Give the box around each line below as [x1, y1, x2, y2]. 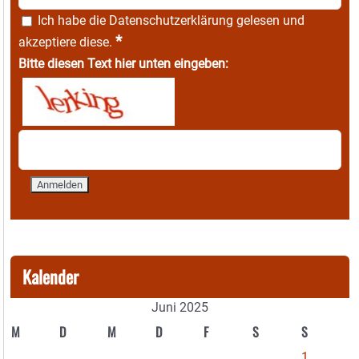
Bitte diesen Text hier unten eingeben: [18, 56, 228, 72]
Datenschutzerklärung [109, 13, 233, 29]
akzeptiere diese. [18, 34, 115, 50]
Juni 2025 [151, 300, 208, 316]
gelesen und [233, 13, 305, 29]
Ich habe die [34, 13, 109, 29]
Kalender [22, 264, 79, 290]
